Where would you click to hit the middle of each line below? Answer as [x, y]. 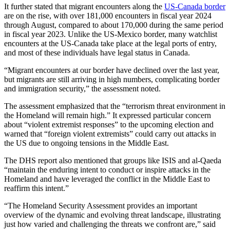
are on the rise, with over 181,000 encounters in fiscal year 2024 [108, 16]
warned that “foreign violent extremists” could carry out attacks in [110, 134]
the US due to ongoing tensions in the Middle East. [87, 143]
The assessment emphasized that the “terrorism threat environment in [115, 106]
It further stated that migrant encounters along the [84, 7]
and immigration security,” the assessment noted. [83, 89]
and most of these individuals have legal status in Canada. [97, 53]
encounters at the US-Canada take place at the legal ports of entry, [110, 44]
